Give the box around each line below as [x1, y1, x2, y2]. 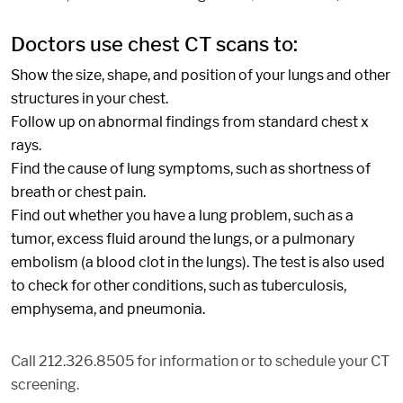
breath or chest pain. [11, 183, 146, 201]
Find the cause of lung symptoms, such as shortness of [11, 159, 371, 177]
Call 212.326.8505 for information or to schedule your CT [11, 352, 390, 370]
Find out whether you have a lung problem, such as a [11, 206, 354, 224]
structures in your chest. [11, 89, 168, 107]
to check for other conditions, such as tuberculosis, [11, 276, 346, 294]
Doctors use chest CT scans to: [11, 31, 298, 56]
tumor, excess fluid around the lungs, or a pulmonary [11, 229, 354, 247]
